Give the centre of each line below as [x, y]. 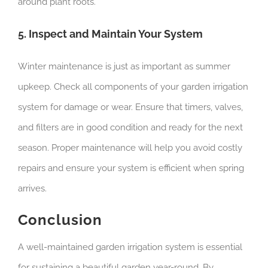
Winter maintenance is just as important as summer [124, 67]
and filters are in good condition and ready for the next [130, 128]
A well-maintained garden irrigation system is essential [130, 247]
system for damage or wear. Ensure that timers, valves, [130, 107]
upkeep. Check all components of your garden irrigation [133, 87]
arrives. [32, 189]
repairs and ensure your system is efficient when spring [131, 168]
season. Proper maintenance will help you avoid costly [130, 148]
